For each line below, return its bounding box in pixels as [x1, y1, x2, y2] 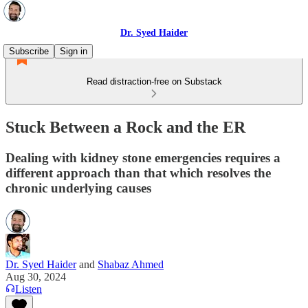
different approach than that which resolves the [5, 165, 271, 180]
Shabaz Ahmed [98, 258, 164, 270]
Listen [15, 283, 42, 295]
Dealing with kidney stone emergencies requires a [5, 150, 280, 165]
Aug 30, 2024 [5, 270, 66, 283]
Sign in [60, 46, 87, 56]
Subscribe [9, 46, 49, 56]
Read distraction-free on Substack [86, 76, 222, 87]
